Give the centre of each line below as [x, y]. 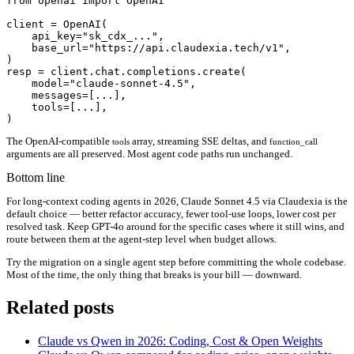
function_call [294, 141]
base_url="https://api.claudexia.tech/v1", [149, 47]
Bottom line [36, 177]
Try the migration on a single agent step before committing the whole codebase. [176, 262]
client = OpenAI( [57, 24]
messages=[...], [66, 95]
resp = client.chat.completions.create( [126, 71]
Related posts [60, 307]
